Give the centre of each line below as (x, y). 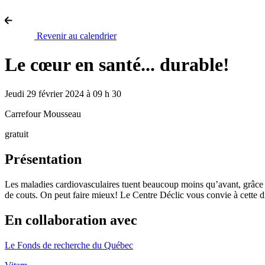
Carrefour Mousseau (43, 114)
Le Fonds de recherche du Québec (69, 245)
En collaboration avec (71, 220)
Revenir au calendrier (75, 36)
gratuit (17, 134)
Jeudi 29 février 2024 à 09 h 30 (63, 93)
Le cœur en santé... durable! (117, 65)
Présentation (43, 159)
